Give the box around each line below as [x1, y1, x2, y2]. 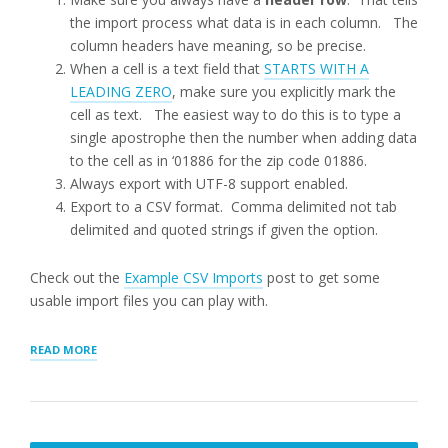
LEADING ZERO [70, 81, 172, 101]
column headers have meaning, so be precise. [70, 35, 366, 55]
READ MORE [30, 341, 97, 357]
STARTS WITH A [264, 58, 369, 78]
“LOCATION [96, 340, 161, 356]
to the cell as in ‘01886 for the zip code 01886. [70, 150, 367, 170]
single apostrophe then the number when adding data [70, 127, 417, 147]
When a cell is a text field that [70, 58, 264, 78]
